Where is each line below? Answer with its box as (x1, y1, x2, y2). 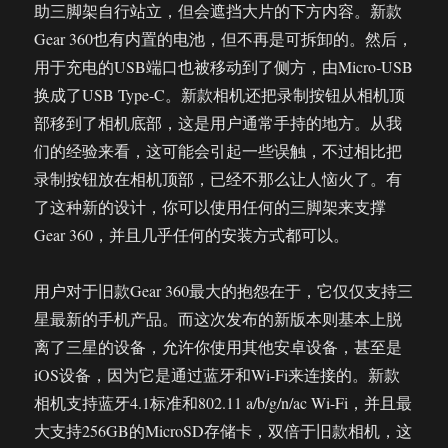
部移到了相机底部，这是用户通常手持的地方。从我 (34, 112, 403, 133)
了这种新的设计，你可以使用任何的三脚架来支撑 (34, 196, 387, 217)
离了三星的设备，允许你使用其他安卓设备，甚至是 (34, 336, 403, 357)
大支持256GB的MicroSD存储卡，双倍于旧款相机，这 (34, 420, 413, 441)
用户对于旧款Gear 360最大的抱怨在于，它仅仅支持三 (34, 280, 414, 301)
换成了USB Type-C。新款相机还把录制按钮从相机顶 (34, 84, 406, 105)
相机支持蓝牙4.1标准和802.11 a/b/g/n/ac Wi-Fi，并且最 (34, 392, 413, 413)
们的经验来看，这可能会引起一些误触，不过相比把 (34, 140, 403, 161)
